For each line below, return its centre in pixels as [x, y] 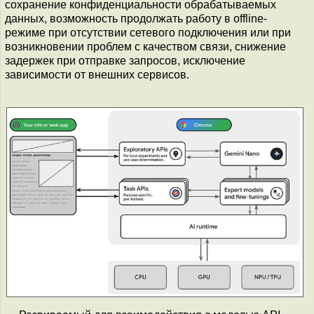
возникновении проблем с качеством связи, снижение [145, 47]
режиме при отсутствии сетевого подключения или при [148, 33]
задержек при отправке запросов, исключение [125, 61]
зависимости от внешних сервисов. [97, 75]
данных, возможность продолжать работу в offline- [136, 19]
